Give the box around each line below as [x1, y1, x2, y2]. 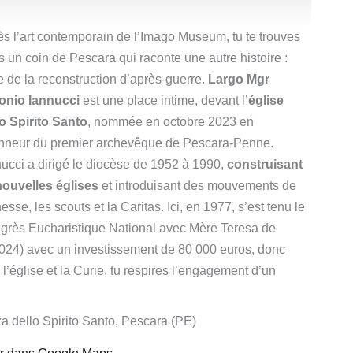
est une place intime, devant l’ [80, 94, 248, 108]
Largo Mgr [208, 72, 269, 87]
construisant [227, 158, 303, 172]
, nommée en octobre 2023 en [87, 115, 254, 129]
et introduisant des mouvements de [98, 179, 296, 193]
